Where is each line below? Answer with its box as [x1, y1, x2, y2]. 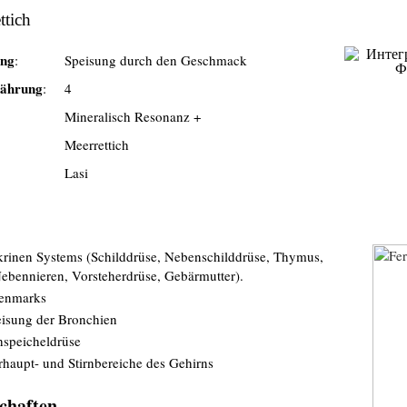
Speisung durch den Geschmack [64, 51, 247, 69]
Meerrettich [64, 135, 129, 154]
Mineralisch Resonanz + [64, 107, 201, 125]
